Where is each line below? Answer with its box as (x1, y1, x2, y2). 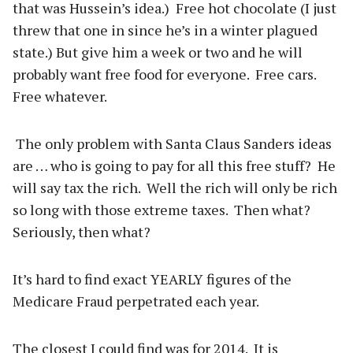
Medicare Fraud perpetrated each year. (13, 292, 259, 311)
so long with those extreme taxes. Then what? (13, 200, 314, 220)
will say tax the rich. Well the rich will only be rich (13, 178, 337, 198)
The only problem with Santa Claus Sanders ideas (13, 134, 332, 154)
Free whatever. (13, 87, 107, 106)
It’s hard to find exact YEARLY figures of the (13, 269, 292, 289)
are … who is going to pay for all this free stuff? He (13, 156, 336, 176)
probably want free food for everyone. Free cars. (13, 65, 319, 84)
